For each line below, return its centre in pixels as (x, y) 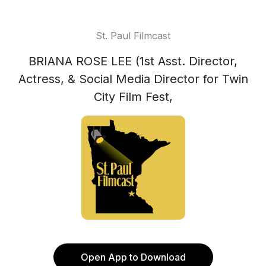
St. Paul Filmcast (133, 36)
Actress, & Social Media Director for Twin (133, 79)
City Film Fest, (133, 97)
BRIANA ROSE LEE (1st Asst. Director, (133, 61)
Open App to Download (133, 257)
